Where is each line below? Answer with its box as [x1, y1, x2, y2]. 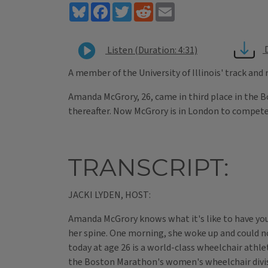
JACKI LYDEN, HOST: [68, 188, 151, 202]
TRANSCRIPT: [68, 153, 229, 182]
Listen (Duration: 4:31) [105, 43, 197, 57]
